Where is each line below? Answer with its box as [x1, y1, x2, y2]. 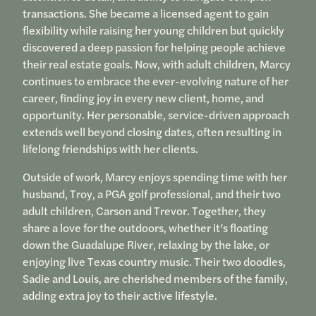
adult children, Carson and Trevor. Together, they [22, 202, 266, 219]
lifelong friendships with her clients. [22, 140, 198, 157]
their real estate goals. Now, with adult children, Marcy [22, 56, 291, 73]
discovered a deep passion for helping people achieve [22, 39, 286, 56]
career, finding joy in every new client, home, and [22, 90, 264, 107]
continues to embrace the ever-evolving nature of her [22, 73, 288, 90]
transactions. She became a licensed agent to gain [22, 5, 269, 22]
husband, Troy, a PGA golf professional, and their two [22, 186, 281, 202]
